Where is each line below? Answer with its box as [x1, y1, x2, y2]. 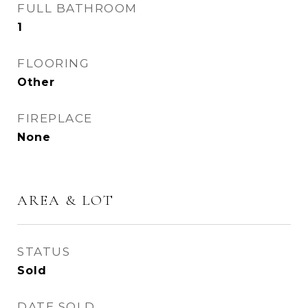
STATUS [17, 245, 70, 258]
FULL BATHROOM [17, 1, 137, 15]
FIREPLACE [17, 111, 93, 125]
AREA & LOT [17, 192, 114, 209]
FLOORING [17, 56, 89, 70]
